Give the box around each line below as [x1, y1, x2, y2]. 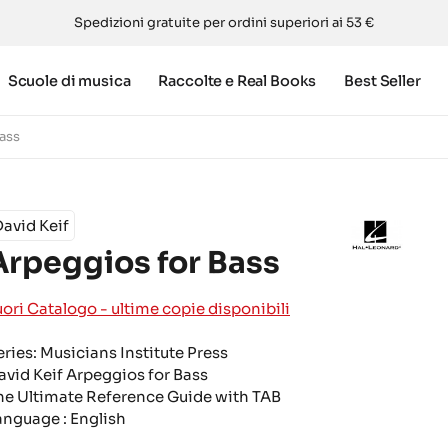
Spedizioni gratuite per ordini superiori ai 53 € [74, 14, 374, 31]
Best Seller [344, 71, 421, 90]
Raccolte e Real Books [158, 71, 317, 90]
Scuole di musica [7, 71, 131, 90]
